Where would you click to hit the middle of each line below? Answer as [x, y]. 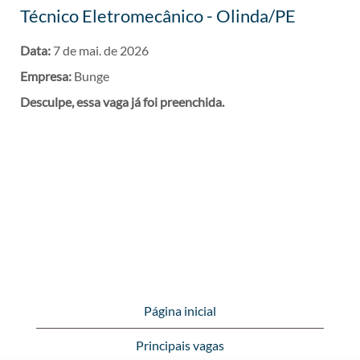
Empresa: [47, 76]
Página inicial [180, 311]
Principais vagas [180, 345]
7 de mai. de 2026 [101, 50]
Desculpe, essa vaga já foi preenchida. [122, 102]
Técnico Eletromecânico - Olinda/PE [158, 16]
